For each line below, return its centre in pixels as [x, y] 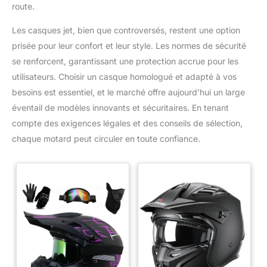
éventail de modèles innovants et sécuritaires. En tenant [120, 107]
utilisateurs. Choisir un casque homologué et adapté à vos [124, 76]
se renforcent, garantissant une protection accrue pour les [125, 61]
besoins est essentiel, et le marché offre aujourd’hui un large [128, 92]
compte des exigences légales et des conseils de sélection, [127, 123]
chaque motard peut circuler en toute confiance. [106, 138]
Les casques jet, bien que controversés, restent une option [126, 30]
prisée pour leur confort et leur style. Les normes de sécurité [129, 45]
